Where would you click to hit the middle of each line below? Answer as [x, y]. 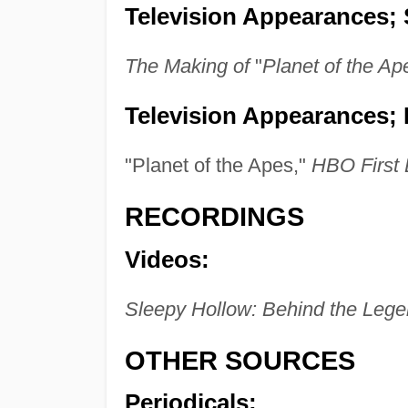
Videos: [167, 259]
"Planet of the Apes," [218, 166]
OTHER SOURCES [240, 360]
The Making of [187, 66]
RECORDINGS [214, 217]
